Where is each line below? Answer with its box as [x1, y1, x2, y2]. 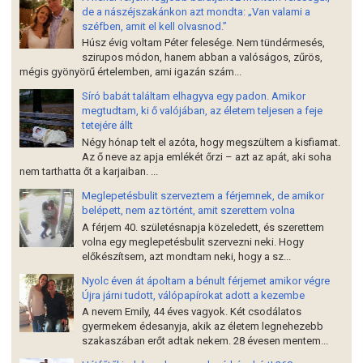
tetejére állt [82, 119, 133, 132]
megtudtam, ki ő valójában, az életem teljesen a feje [82, 105, 322, 117]
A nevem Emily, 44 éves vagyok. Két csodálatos [82, 305, 301, 318]
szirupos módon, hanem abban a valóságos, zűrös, [82, 51, 322, 64]
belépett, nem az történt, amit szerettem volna [82, 203, 295, 216]
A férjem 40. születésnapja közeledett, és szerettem [82, 220, 324, 233]
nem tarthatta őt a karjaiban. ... [19, 164, 158, 177]
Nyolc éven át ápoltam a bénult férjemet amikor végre [82, 274, 330, 287]
